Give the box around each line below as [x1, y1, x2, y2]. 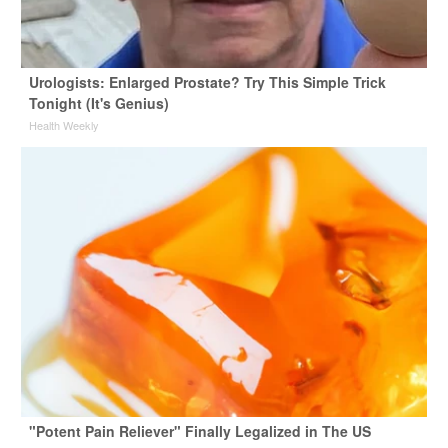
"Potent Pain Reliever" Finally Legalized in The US [28, 421, 371, 442]
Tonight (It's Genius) [28, 93, 169, 114]
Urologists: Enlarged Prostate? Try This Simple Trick [28, 72, 386, 93]
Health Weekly [28, 117, 99, 134]
